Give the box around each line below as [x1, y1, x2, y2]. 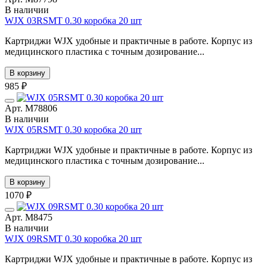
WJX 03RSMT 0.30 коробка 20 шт [5, 15, 142, 26]
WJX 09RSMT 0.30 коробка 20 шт [5, 233, 142, 244]
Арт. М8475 [5, 212, 52, 222]
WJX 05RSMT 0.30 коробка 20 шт [5, 124, 142, 135]
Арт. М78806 [5, 103, 57, 113]
